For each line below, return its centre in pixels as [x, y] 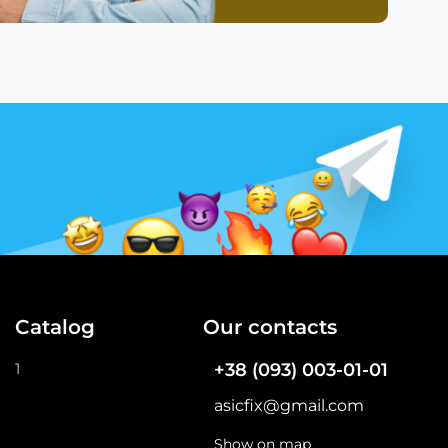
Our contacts [270, 326]
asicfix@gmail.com [289, 405]
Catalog [54, 326]
